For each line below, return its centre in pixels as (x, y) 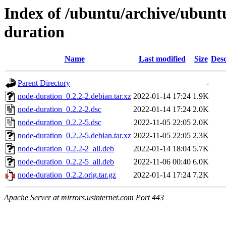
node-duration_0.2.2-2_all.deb (66, 149)
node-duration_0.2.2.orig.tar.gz (67, 175)
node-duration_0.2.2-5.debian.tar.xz (74, 136)
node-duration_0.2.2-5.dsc (60, 123)
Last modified (162, 59)
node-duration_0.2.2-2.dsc (60, 109)
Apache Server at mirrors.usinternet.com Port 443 (84, 198)
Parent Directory (44, 83)
